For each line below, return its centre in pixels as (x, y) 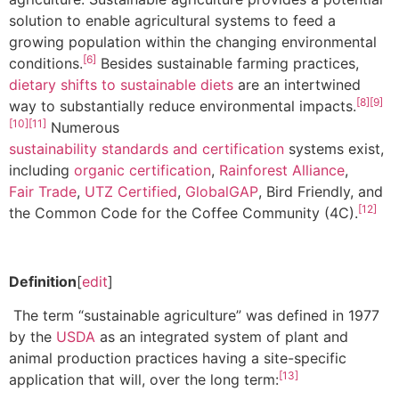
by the (33, 337)
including (41, 171)
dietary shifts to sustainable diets (121, 85)
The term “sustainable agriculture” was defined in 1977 (194, 316)
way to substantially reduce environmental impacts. (183, 106)
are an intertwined (297, 85)
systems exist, (334, 149)
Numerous (85, 128)
